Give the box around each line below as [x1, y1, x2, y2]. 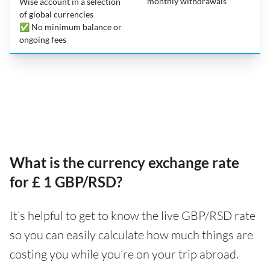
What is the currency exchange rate [10, 154, 239, 171]
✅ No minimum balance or [19, 22, 122, 32]
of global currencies [19, 9, 93, 19]
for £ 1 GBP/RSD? [10, 173, 122, 190]
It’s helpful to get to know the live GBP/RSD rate [10, 208, 256, 223]
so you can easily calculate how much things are [10, 227, 253, 242]
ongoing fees [19, 34, 66, 45]
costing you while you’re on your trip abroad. [10, 246, 239, 262]
